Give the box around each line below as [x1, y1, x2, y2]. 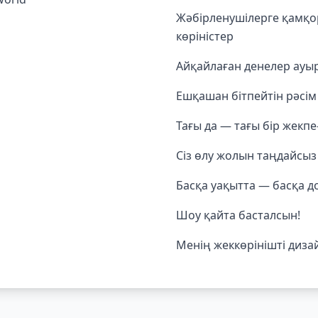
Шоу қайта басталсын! [176, 207, 300, 223]
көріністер [176, 28, 234, 44]
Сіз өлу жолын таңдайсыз [176, 148, 317, 163]
